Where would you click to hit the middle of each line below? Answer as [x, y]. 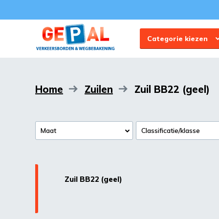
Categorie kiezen [180, 39]
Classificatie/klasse [171, 131]
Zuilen [99, 89]
